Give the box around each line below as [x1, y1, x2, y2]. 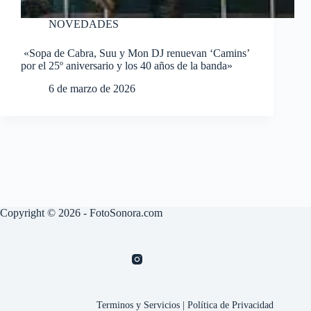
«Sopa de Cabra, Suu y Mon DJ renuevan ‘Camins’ [21, 47, 249, 60]
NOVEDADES [49, 18, 119, 31]
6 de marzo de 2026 [49, 83, 135, 95]
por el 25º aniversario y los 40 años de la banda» [21, 60, 233, 72]
